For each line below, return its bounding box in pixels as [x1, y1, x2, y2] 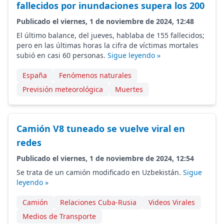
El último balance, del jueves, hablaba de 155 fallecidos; [16, 30, 204, 40]
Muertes [115, 84, 143, 94]
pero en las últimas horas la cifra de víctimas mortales [16, 40, 198, 50]
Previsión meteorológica [22, 84, 103, 94]
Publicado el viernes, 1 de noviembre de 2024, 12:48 [16, 16, 194, 26]
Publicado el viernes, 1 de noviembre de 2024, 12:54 [16, 153, 194, 163]
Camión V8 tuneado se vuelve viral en [16, 122, 185, 134]
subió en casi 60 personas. [16, 50, 107, 60]
